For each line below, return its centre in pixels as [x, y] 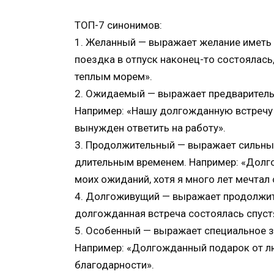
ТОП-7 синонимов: [118, 25]
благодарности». [114, 265]
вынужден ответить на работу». [150, 128]
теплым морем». [113, 76]
